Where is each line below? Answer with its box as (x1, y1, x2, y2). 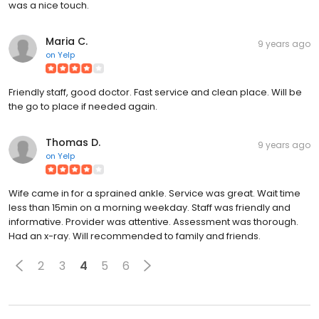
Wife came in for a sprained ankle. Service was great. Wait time (9, 187, 300, 201)
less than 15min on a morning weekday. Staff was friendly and (9, 201, 291, 215)
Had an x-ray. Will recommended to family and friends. (9, 229, 261, 244)
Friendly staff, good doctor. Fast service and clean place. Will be (9, 85, 302, 100)
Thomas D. (46, 135, 100, 150)
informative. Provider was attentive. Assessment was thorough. (9, 215, 298, 229)
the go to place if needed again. (9, 100, 157, 114)
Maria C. (46, 34, 88, 49)
